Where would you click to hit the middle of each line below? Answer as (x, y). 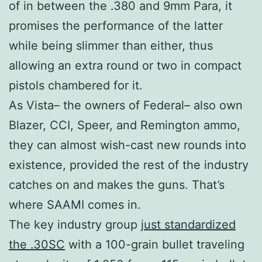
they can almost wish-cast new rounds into (127, 145)
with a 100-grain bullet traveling (155, 245)
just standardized (188, 225)
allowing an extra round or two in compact (125, 66)
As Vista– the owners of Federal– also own (126, 106)
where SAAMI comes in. (75, 205)
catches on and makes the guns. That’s (117, 185)
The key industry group (75, 225)
